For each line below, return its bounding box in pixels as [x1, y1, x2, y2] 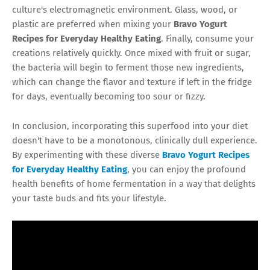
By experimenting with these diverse [12, 149, 162, 160]
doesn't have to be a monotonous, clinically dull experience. [12, 134, 257, 146]
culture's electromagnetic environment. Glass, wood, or [12, 4, 237, 15]
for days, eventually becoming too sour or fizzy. [12, 90, 206, 102]
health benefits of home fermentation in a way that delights [12, 178, 256, 189]
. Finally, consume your [161, 33, 254, 44]
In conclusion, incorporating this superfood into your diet [12, 120, 248, 131]
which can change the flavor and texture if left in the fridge [12, 76, 252, 87]
